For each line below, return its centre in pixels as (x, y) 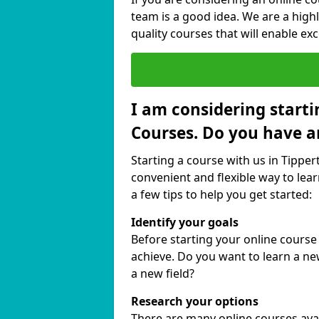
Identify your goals (185, 222)
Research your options (195, 301)
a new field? (163, 273)
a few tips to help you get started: (221, 194)
